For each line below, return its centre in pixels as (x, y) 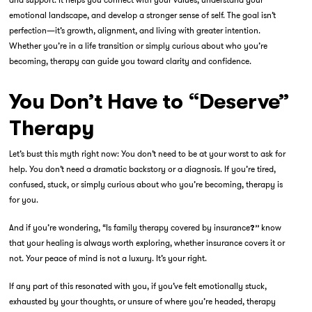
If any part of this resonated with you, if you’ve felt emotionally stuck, (138, 286)
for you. (23, 200)
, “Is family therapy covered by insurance (174, 227)
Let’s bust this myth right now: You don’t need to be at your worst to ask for (147, 154)
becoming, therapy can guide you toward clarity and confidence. (130, 61)
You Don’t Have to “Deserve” (149, 102)
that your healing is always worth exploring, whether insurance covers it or (147, 243)
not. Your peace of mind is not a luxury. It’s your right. (108, 258)
